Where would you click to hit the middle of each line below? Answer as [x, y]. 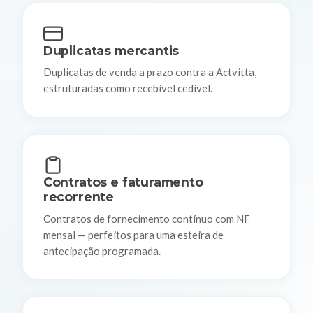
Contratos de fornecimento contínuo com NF [146, 218]
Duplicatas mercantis [111, 50]
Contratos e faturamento [123, 182]
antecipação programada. [102, 250]
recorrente [79, 197]
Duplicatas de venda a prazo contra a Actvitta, [150, 72]
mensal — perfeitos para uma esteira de [133, 234]
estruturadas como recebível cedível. [128, 88]
